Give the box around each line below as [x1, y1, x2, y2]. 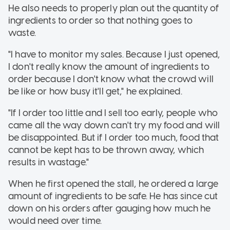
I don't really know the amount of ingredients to [8, 61, 210, 72]
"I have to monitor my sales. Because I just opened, [8, 48, 220, 60]
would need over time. [8, 215, 102, 226]
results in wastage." [8, 156, 91, 168]
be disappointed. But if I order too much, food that [8, 131, 219, 143]
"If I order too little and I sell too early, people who [8, 107, 218, 119]
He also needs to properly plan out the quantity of [8, 2, 219, 14]
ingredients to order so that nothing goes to [8, 14, 193, 26]
